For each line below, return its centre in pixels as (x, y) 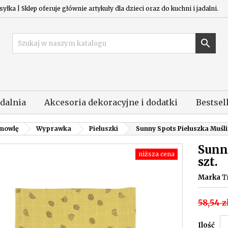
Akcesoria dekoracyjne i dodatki (111, 102)
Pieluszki (104, 129)
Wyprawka (54, 129)
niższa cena (156, 154)
